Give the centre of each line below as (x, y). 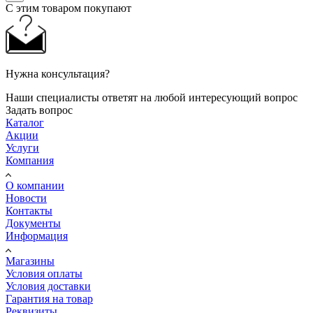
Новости (26, 198)
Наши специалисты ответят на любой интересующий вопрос (152, 98)
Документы (33, 224)
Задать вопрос (39, 110)
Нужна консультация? (58, 74)
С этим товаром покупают (68, 8)
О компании (35, 186)
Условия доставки (48, 286)
